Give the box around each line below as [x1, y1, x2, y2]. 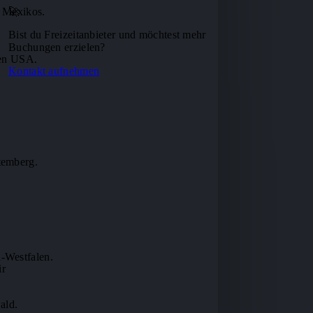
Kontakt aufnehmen [8, 65, 100, 77]
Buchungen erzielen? [8, 41, 105, 53]
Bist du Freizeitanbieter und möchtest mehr [8, 29, 206, 41]
